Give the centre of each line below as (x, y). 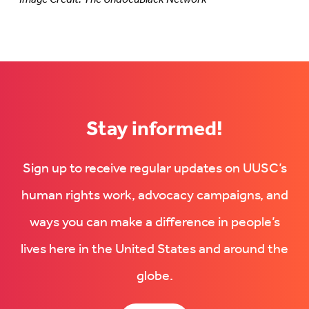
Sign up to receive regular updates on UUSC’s (154, 169)
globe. (154, 277)
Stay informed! (154, 129)
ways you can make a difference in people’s (154, 223)
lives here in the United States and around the (154, 250)
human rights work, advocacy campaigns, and (154, 196)
